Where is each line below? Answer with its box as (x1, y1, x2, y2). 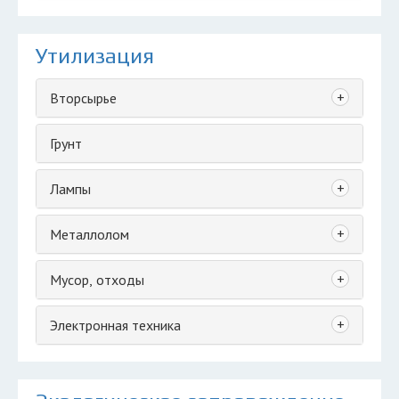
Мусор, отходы (50, 271, 144, 289)
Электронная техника (50, 316, 181, 334)
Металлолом (50, 225, 129, 243)
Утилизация (36, 44, 154, 68)
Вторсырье (50, 89, 117, 107)
